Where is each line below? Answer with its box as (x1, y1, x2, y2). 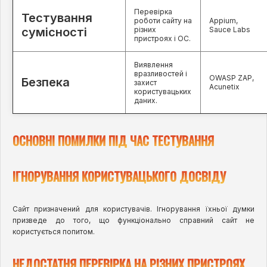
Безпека (21, 75, 70, 90)
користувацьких (134, 87, 191, 97)
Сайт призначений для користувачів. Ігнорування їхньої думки (13, 204, 254, 214)
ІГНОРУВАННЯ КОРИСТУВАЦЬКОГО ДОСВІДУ (13, 167, 226, 186)
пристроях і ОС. (134, 34, 191, 44)
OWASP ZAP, (209, 73, 254, 83)
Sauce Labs (209, 25, 250, 35)
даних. (134, 96, 157, 105)
